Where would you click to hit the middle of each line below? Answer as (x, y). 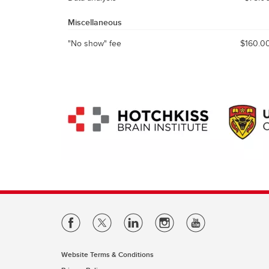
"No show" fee (95, 43)
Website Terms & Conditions (107, 254)
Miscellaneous (95, 22)
